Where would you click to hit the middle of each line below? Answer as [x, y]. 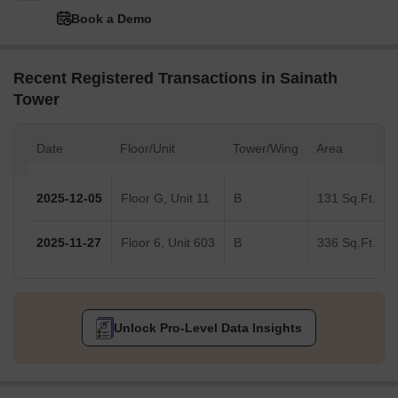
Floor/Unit [147, 149]
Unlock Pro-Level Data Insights [207, 328]
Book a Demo [111, 19]
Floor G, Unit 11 [165, 199]
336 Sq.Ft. [346, 243]
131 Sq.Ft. [346, 199]
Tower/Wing [266, 149]
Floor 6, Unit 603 [168, 243]
